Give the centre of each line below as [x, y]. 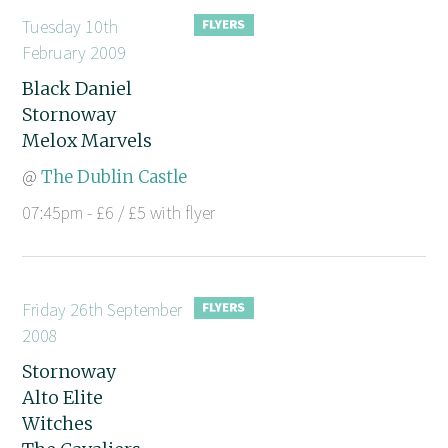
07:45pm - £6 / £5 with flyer [119, 212]
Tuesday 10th [70, 26]
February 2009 [74, 52]
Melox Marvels [87, 140]
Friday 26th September [102, 309]
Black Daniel [77, 88]
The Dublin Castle [114, 176]
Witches [58, 423]
